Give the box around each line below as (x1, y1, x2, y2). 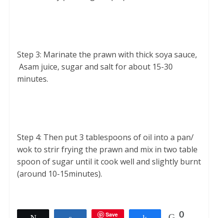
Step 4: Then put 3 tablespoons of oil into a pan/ (17, 132, 194, 143)
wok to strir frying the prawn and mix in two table (17, 144, 198, 155)
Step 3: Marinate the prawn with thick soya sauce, (17, 49, 197, 60)
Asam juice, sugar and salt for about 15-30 (17, 61, 173, 72)
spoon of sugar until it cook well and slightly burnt (17, 156, 201, 167)
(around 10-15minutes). (17, 168, 102, 179)
